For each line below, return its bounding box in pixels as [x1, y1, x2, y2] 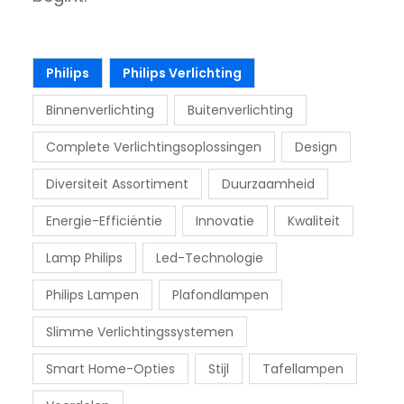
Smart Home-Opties [46, 359, 175, 378]
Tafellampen [262, 359, 344, 378]
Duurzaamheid [222, 174, 315, 193]
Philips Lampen [46, 285, 139, 304]
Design [295, 137, 337, 156]
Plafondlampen [172, 285, 269, 304]
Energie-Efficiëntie [46, 211, 162, 230]
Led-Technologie [156, 248, 263, 267]
